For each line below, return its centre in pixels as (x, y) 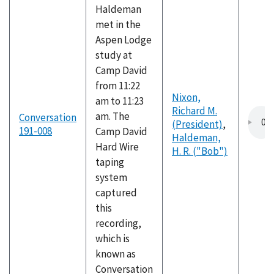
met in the (118, 24)
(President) (197, 124)
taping (110, 162)
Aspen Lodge (124, 40)
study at (114, 55)
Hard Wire (117, 147)
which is (113, 239)
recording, (118, 223)
